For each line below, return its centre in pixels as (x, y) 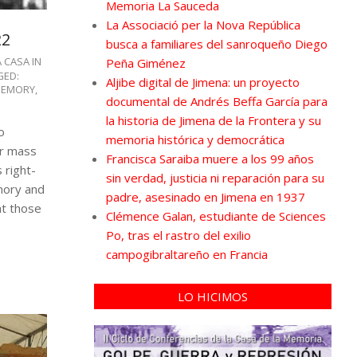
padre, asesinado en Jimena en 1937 (205, 196)
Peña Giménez (145, 63)
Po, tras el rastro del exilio (178, 235)
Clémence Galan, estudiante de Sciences (216, 216)
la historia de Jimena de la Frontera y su (213, 120)
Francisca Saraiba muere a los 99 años (210, 158)
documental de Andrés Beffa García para (216, 101)
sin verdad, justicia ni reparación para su (215, 177)
